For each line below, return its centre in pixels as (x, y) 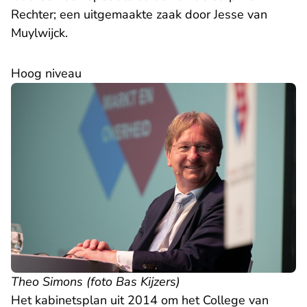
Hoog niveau (46, 73)
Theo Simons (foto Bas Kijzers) (96, 282)
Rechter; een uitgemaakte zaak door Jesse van (139, 14)
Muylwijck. (39, 33)
